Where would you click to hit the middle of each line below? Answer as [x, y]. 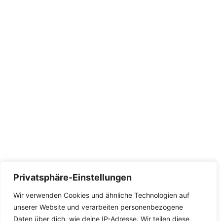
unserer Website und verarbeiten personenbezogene [98, 207]
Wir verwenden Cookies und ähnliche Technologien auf [101, 195]
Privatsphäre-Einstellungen [73, 177]
